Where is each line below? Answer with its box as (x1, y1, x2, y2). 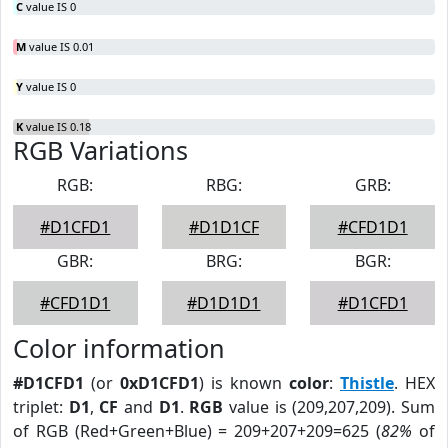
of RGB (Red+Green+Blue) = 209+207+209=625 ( (13, 420, 382, 442)
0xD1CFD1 (120, 372, 199, 394)
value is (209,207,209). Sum (223, 396, 436, 418)
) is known (199, 372, 289, 394)
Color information (13, 331, 225, 365)
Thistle (340, 372, 394, 394)
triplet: (13, 396, 69, 418)
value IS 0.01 (26, 39, 94, 54)
